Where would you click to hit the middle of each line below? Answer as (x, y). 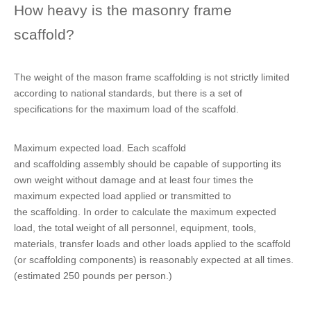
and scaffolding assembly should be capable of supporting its (148, 164)
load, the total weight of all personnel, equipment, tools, (135, 228)
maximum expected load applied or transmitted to (123, 196)
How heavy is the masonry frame (123, 10)
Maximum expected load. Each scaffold (100, 148)
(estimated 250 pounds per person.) (93, 276)
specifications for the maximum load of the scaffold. (126, 109)
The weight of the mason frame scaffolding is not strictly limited (152, 77)
